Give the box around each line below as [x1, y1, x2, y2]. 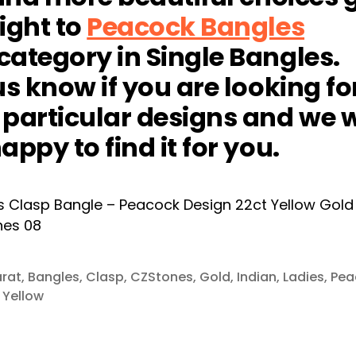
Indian [237, 268, 277, 287]
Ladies [283, 268, 324, 287]
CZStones [130, 268, 193, 287]
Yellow [2, 287, 44, 306]
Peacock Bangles [87, 9, 305, 45]
